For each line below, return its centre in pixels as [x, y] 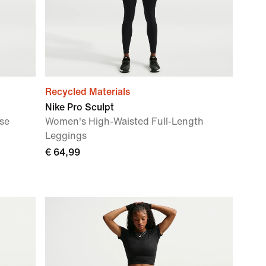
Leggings [66, 136]
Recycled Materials [88, 92]
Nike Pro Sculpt [80, 107]
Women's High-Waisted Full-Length [124, 121]
